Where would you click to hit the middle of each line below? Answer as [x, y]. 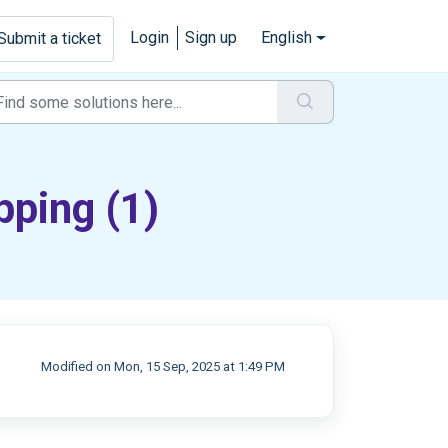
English [287, 37]
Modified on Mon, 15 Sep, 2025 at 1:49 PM [162, 366]
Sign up [211, 37]
